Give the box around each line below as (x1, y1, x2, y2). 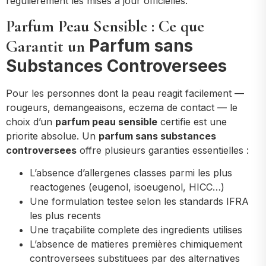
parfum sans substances (99, 129, 216, 142)
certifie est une (157, 115, 227, 128)
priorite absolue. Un (6, 129, 99, 142)
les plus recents (30, 210, 101, 222)
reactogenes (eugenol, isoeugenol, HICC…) (30, 181, 224, 194)
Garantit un (6, 36, 89, 56)
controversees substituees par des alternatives (30, 252, 240, 265)
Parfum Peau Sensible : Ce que (6, 15, 204, 36)
